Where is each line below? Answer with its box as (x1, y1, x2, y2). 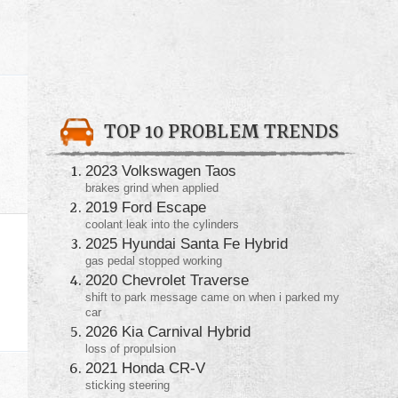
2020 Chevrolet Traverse (85, 271, 249, 290)
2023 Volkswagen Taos (85, 162, 236, 180)
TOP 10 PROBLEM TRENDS (104, 122, 338, 145)
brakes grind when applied (85, 181, 219, 195)
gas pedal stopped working (85, 254, 222, 268)
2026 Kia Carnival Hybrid (85, 322, 251, 341)
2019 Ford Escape (85, 198, 206, 217)
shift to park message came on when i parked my (85, 291, 339, 305)
